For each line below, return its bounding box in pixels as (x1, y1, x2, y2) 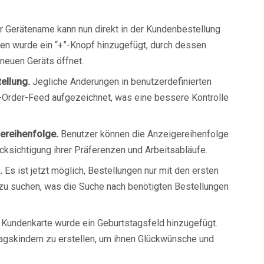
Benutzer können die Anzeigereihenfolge (58, 128, 229, 140)
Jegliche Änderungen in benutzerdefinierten (30, 76, 212, 87)
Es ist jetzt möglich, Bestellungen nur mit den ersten (2, 165, 219, 176)
